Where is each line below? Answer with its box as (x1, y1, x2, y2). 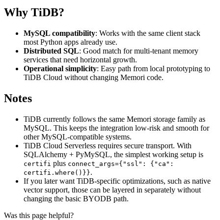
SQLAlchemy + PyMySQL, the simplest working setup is (24, 150, 203, 159)
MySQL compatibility (24, 29, 95, 38)
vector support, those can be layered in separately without (24, 186, 201, 194)
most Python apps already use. (24, 38, 117, 47)
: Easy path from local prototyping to (97, 64, 210, 73)
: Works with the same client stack (95, 29, 200, 38)
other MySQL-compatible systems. (24, 133, 132, 141)
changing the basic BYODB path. (24, 194, 129, 203)
